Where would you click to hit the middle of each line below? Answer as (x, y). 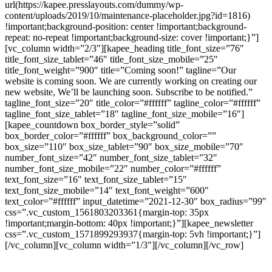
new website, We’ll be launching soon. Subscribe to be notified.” (129, 92)
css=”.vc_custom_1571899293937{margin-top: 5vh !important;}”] (133, 234)
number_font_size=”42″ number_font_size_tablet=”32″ (111, 157)
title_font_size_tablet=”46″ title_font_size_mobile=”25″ (111, 59)
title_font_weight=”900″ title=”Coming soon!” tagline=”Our (121, 70)
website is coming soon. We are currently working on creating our (131, 81)
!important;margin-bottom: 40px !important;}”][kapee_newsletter (129, 223)
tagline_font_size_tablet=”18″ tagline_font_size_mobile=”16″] (124, 114)
